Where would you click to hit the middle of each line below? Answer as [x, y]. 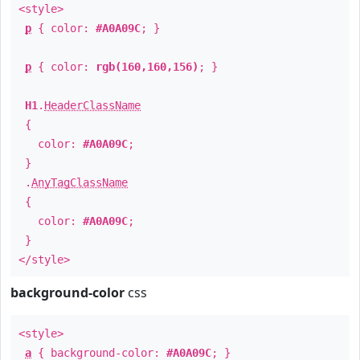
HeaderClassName [92, 105]
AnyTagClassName [80, 182]
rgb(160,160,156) [147, 67]
